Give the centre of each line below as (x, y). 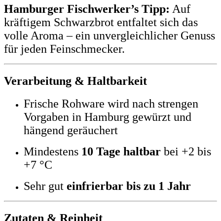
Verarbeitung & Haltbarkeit (75, 81)
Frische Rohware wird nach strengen (111, 104)
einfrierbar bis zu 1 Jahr (129, 186)
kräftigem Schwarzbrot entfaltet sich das (101, 22)
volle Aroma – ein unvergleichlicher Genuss (110, 35)
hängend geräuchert (71, 130)
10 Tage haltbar (121, 152)
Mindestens (53, 152)
